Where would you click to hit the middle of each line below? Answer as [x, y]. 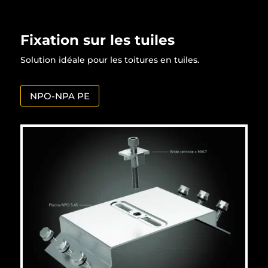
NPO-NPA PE [60, 96]
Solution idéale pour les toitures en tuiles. [109, 60]
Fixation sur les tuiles [97, 40]
